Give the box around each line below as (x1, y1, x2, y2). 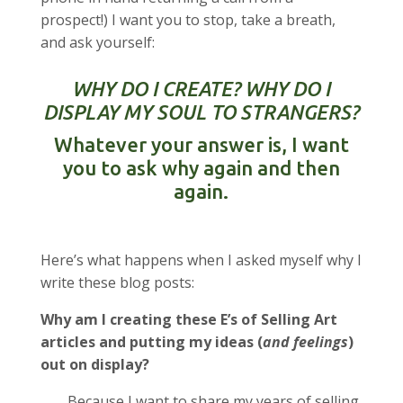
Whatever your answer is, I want (53, 133, 349, 157)
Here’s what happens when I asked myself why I (40, 250, 362, 271)
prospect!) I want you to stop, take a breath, (40, 10, 336, 31)
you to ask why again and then (62, 157, 340, 180)
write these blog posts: (40, 273, 194, 293)
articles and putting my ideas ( (40, 332, 263, 353)
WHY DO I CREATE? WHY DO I (72, 77, 331, 101)
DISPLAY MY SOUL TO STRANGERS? (43, 101, 360, 124)
